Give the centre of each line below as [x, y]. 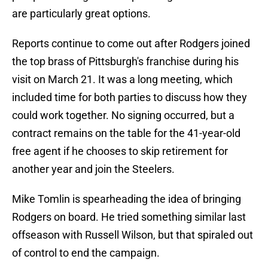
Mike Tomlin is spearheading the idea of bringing [127, 199]
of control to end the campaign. [86, 253]
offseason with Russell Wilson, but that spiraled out [133, 235]
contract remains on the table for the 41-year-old [126, 133]
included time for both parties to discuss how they [130, 98]
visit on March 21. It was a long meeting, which [122, 80]
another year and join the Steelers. [93, 169]
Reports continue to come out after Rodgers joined [131, 44]
